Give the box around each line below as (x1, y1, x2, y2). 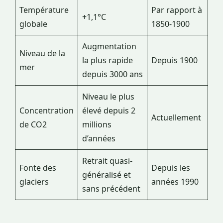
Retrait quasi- (82, 155, 132, 167)
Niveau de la (19, 48, 65, 59)
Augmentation (82, 41, 136, 52)
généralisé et (82, 169, 131, 181)
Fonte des (19, 162, 56, 174)
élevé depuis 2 (82, 105, 135, 116)
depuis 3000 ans (82, 69, 143, 80)
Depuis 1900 (151, 55, 198, 66)
